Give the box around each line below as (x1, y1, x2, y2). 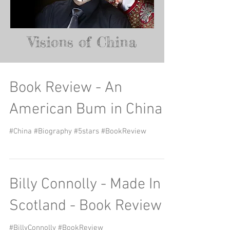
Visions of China (28, 33, 137, 51)
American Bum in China (9, 100, 162, 119)
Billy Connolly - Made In (9, 175, 161, 194)
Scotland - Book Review (9, 197, 162, 216)
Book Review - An (9, 79, 122, 98)
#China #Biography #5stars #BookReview (9, 127, 146, 136)
